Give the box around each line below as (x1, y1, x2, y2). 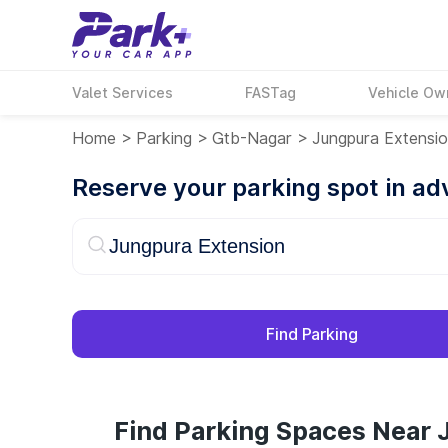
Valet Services (72, 84, 173, 101)
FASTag (245, 84, 297, 101)
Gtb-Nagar (212, 128, 292, 148)
